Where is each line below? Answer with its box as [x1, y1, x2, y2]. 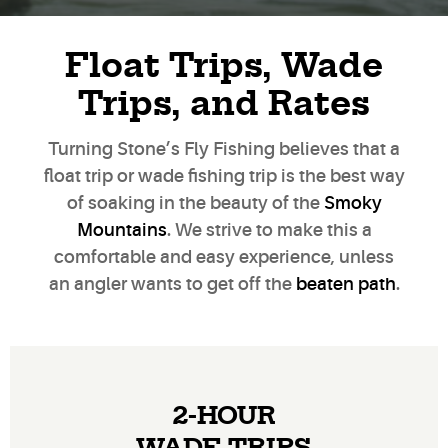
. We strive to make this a [166, 219, 372, 240]
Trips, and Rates [78, 88, 370, 121]
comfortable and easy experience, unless [54, 246, 394, 267]
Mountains [76, 219, 167, 240]
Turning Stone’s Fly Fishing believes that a [48, 138, 400, 159]
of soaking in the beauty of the [66, 192, 324, 213]
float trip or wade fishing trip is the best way [43, 165, 405, 186]
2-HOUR [171, 405, 276, 430]
